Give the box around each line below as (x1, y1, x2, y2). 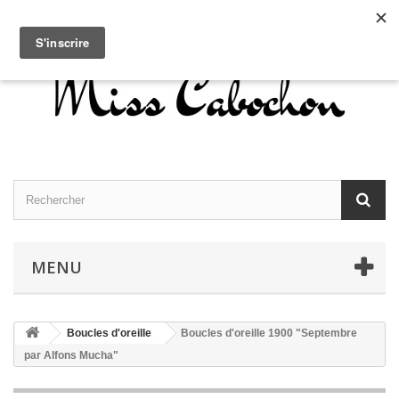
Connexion (325, 10, 377, 20)
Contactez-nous (143, 10, 220, 20)
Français (247, 11, 288, 21)
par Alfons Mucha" (24, 349, 118, 362)
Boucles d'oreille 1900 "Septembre (181, 327, 357, 339)
